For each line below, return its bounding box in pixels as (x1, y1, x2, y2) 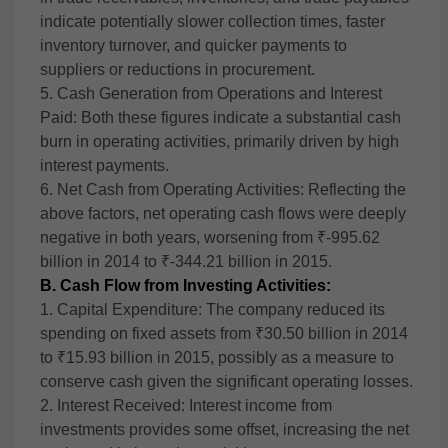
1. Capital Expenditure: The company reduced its (40, 301, 385, 318)
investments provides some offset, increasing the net (40, 421, 409, 438)
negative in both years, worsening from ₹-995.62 (40, 229, 380, 246)
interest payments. (40, 157, 169, 174)
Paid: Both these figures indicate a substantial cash (40, 109, 401, 126)
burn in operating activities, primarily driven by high (40, 133, 399, 150)
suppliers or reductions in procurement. (40, 61, 315, 78)
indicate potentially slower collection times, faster (40, 13, 385, 30)
